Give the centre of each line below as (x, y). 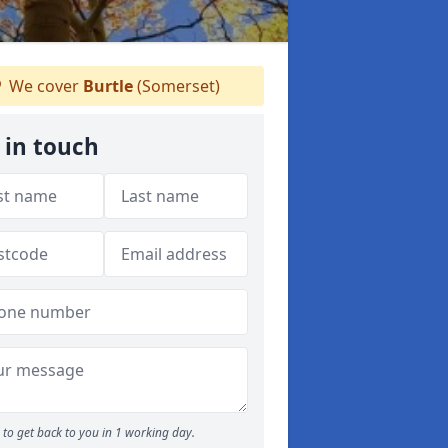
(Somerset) (176, 86)
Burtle (107, 86)
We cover (43, 86)
